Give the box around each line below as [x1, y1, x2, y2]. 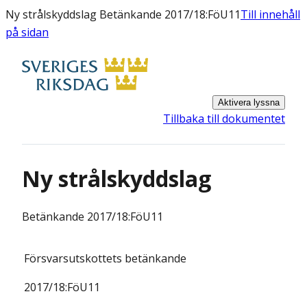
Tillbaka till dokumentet [163, 111, 285, 126]
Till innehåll [241, 7, 300, 22]
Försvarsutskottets [24, 251, 125, 266]
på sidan [5, 25, 49, 40]
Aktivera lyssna [218, 97, 280, 108]
